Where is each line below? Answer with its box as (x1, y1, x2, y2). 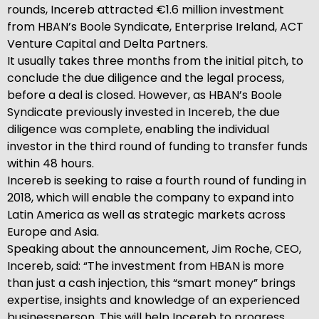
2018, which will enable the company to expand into (7, 189, 294, 206)
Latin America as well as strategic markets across (7, 206, 286, 223)
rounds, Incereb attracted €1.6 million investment (7, 1, 284, 18)
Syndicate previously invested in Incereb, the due (7, 104, 280, 120)
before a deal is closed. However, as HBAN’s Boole (7, 87, 282, 103)
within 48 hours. (7, 155, 94, 172)
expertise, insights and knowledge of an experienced (7, 292, 300, 308)
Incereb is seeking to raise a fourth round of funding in (7, 172, 306, 189)
